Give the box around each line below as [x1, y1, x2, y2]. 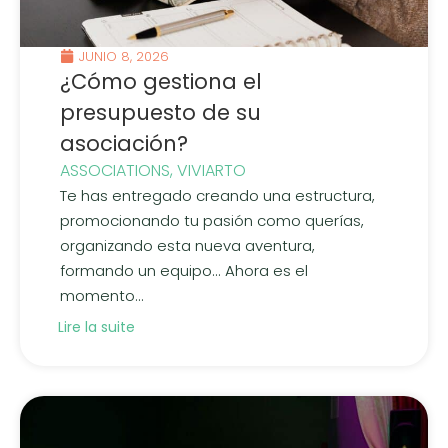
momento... [60, 284, 144, 306]
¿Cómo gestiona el [60, 66, 262, 96]
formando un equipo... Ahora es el [60, 259, 308, 281]
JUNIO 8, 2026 [79, 46, 169, 66]
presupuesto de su [60, 97, 261, 127]
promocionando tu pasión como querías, [60, 209, 364, 231]
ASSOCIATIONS [60, 158, 170, 182]
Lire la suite [58, 316, 135, 337]
